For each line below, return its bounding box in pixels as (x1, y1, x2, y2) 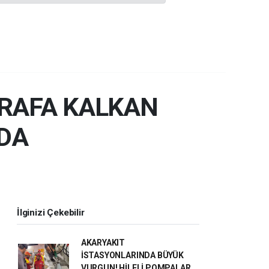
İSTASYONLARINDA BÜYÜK (80, 250, 184, 260)
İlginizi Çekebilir (17, 207, 85, 218)
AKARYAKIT (80, 237, 125, 247)
